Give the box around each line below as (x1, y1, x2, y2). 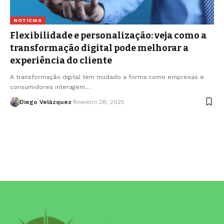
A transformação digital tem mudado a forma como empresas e (10, 73, 204, 80)
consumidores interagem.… (10, 83, 92, 90)
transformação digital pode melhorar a (10, 42, 188, 53)
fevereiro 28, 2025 (73, 98, 124, 105)
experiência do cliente (10, 54, 112, 66)
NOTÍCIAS (13, 17, 42, 23)
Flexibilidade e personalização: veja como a (10, 29, 206, 41)
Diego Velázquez (19, 98, 71, 105)
